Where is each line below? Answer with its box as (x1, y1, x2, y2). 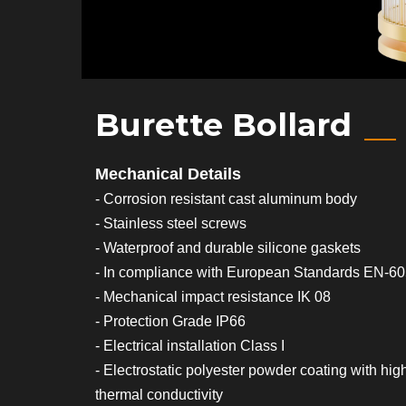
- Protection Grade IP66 (95, 314, 246, 329)
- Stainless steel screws (95, 216, 246, 231)
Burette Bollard (95, 105, 352, 144)
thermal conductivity (95, 387, 223, 402)
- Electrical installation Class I (95, 338, 285, 353)
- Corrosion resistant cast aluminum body (95, 191, 357, 207)
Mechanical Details (95, 165, 241, 183)
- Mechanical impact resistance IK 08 (95, 289, 331, 304)
